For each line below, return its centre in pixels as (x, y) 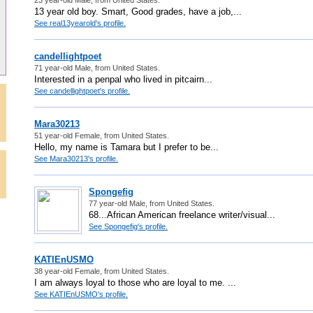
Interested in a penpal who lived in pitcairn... (123, 79)
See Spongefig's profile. (128, 226)
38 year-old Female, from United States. (102, 271)
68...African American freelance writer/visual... (182, 214)
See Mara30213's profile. (76, 158)
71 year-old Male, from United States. (97, 67)
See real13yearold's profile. (80, 23)
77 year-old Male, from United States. (152, 203)
